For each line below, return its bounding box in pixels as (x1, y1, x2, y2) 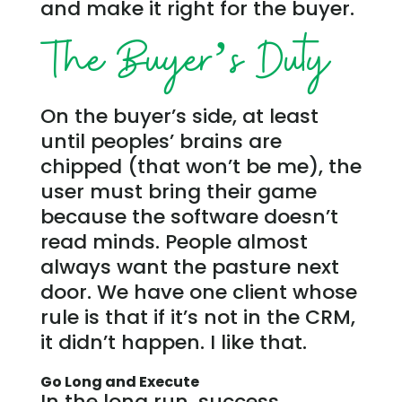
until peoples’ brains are (39, 127, 282, 156)
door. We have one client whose (39, 278, 357, 307)
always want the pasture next (39, 253, 339, 282)
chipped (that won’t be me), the (39, 153, 362, 181)
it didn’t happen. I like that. (39, 328, 307, 357)
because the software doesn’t (39, 203, 338, 232)
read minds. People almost (39, 228, 308, 257)
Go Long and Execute (39, 371, 199, 393)
